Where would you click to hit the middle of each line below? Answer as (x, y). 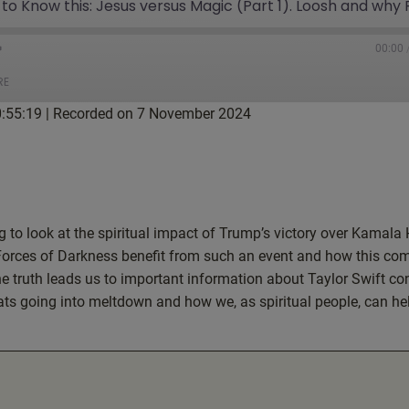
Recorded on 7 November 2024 (152, 113)
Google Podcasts (275, 139)
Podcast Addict (271, 166)
